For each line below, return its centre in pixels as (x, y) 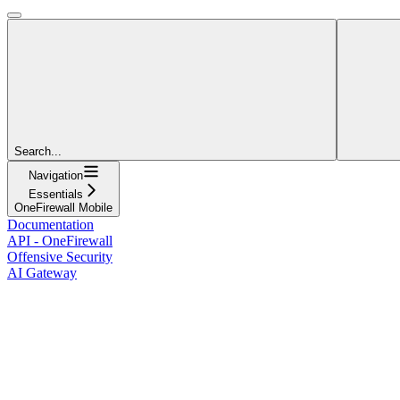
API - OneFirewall (60, 240)
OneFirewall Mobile (63, 207)
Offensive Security (60, 256)
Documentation (50, 224)
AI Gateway (42, 272)
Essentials (55, 194)
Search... (38, 151)
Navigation (55, 175)
